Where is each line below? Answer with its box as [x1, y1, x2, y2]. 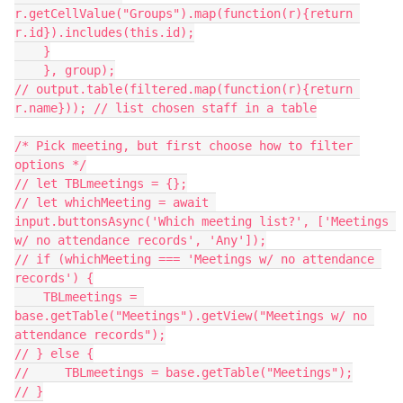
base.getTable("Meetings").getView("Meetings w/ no [14, 309, 367, 323]
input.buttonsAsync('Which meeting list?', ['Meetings [14, 214, 389, 228]
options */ [14, 157, 86, 172]
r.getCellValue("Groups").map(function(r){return [14, 6, 353, 21]
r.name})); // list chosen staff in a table [14, 101, 317, 115]
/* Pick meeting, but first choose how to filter [14, 139, 353, 153]
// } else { [14, 346, 94, 361]
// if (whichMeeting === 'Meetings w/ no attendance [14, 252, 374, 266]
